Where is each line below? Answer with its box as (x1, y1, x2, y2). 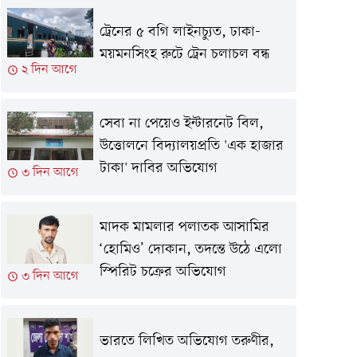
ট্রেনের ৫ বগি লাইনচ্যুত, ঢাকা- (99, 22, 261, 41)
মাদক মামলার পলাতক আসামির (99, 218, 269, 237)
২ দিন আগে (22, 61, 77, 79)
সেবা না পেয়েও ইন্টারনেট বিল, (99, 115, 264, 134)
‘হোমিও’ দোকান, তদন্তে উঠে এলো (99, 240, 282, 259)
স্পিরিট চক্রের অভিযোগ (99, 262, 226, 281)
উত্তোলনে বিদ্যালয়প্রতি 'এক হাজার (99, 137, 284, 156)
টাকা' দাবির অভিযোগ (99, 159, 218, 178)
